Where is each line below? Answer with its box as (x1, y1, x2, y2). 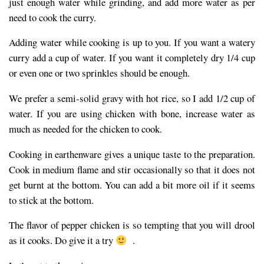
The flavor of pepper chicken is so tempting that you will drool (9, 218, 255, 232)
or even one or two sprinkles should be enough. (9, 66, 190, 80)
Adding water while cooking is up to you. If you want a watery (9, 35, 255, 49)
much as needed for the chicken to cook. (9, 122, 162, 136)
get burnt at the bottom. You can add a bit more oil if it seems (9, 177, 255, 192)
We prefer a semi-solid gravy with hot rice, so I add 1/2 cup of (9, 91, 255, 105)
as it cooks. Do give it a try (9, 233, 115, 247)
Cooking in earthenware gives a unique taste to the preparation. (9, 147, 255, 161)
